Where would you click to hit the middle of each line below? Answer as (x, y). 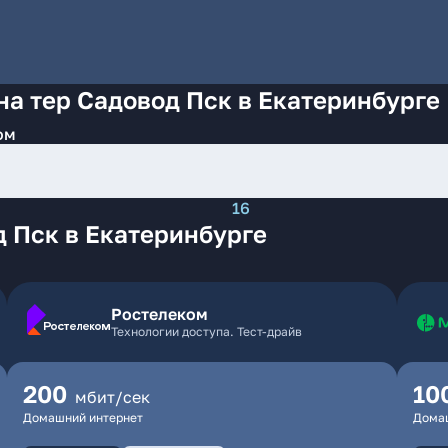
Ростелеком (159, 314)
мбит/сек (112, 397)
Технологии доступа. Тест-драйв (206, 331)
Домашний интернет (82, 417)
